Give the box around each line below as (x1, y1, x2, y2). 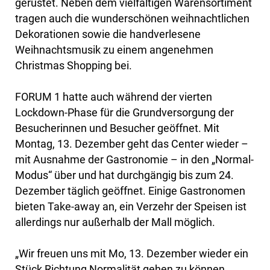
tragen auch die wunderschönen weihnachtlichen (15, 11, 250, 25)
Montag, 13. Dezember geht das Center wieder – (15, 137, 248, 150)
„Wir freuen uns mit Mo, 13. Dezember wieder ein (15, 246, 248, 260)
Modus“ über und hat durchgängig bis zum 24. (15, 168, 234, 181)
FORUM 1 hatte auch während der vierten (15, 90, 212, 103)
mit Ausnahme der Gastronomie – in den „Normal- (15, 152, 254, 166)
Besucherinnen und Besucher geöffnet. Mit (15, 121, 219, 134)
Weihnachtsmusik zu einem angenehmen (15, 43, 213, 56)
